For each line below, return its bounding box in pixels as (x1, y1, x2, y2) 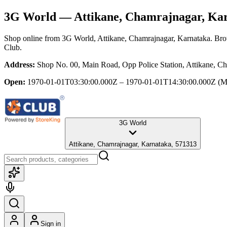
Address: (4, 60, 35, 69)
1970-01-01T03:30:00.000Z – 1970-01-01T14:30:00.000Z (27, 77, 216, 86)
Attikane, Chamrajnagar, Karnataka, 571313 (69, 140, 197, 148)
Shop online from (4, 33, 62, 43)
